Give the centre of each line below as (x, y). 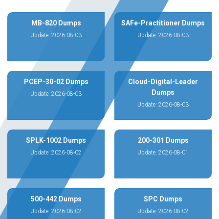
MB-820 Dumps (56, 23)
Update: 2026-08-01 (163, 153)
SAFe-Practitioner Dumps (163, 23)
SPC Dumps (163, 199)
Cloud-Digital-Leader (163, 82)
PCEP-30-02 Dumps (56, 82)
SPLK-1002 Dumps (56, 140)
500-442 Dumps (56, 199)
